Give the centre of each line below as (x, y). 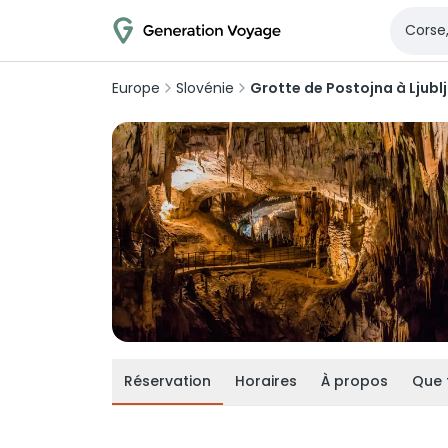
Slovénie (205, 88)
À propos (354, 381)
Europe (136, 88)
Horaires (266, 381)
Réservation (167, 381)
